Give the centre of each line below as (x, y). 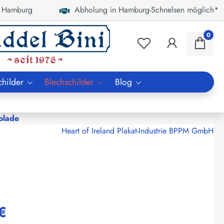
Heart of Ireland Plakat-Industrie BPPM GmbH (137, 130)
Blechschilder (69, 82)
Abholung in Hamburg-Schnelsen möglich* (144, 10)
